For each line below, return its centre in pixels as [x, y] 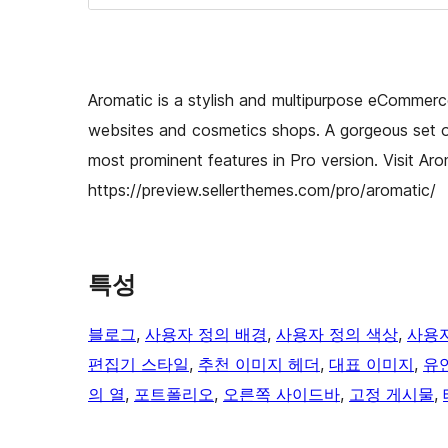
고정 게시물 [391, 394]
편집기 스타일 [138, 364]
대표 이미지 [371, 364]
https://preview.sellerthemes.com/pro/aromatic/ [262, 190]
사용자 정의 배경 [206, 334]
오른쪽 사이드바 [281, 394]
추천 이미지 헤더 [259, 364]
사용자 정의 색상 [337, 334]
